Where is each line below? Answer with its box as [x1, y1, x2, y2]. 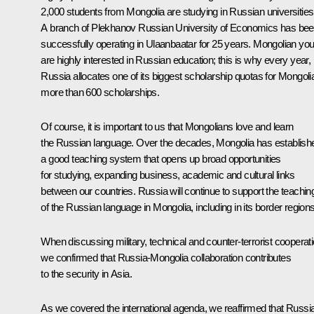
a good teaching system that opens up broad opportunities [41, 152, 281, 165]
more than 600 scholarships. [41, 86, 160, 98]
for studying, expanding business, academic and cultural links [41, 168, 295, 181]
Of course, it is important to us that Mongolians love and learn [41, 120, 294, 132]
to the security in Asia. [41, 267, 132, 280]
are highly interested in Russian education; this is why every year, [41, 53, 311, 66]
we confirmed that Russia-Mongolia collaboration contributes [41, 251, 291, 264]
